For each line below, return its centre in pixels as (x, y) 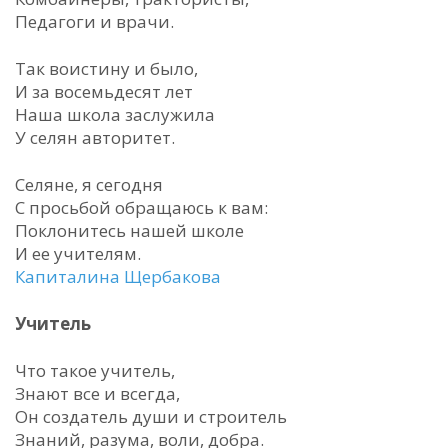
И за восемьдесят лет (104, 91)
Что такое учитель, (95, 370)
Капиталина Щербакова (118, 276)
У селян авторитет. (95, 137)
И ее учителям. (78, 253)
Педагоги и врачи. (94, 21)
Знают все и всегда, (97, 393)
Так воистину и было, (106, 68)
